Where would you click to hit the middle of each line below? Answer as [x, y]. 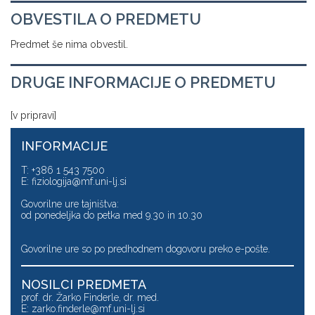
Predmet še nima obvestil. [69, 44]
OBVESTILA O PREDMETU [106, 19]
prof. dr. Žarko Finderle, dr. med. [90, 297]
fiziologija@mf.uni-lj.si [79, 181]
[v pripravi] [33, 115]
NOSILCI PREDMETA [84, 284]
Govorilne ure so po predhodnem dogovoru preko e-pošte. [146, 249]
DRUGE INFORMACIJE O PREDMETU [143, 82]
